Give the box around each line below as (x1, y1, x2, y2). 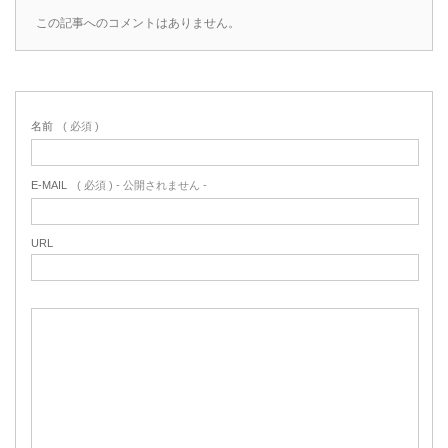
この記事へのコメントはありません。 (36, 15, 240, 30)
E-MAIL (31, 178, 67, 191)
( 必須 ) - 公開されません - (77, 178, 207, 191)
